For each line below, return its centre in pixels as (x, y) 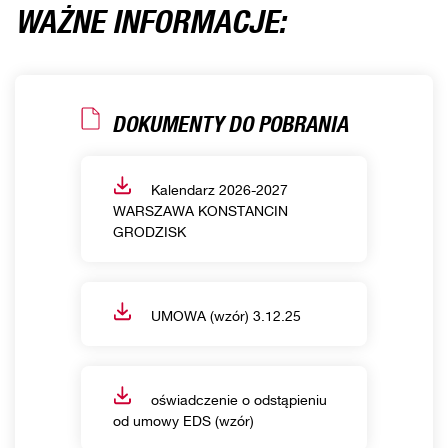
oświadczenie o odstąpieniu (237, 399)
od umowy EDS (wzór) (183, 420)
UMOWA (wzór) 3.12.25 (224, 315)
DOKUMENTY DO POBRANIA (230, 120)
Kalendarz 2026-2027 (217, 189)
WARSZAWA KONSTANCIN (200, 210)
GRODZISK (149, 231)
